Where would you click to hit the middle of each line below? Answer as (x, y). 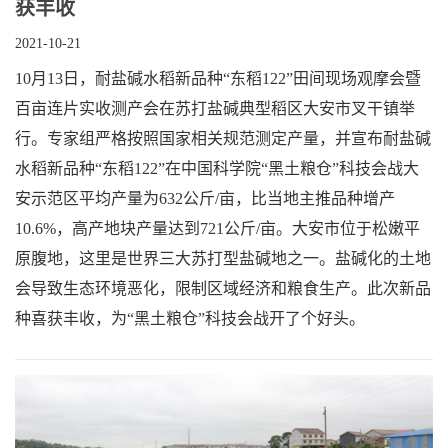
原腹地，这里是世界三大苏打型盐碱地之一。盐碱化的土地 (223, 259)
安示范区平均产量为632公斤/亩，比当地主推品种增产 (205, 199)
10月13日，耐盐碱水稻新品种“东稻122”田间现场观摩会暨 (218, 79)
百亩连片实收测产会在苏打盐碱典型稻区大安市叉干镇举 (215, 109)
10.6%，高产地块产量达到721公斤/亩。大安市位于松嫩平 (217, 229)
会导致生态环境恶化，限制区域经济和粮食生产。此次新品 (223, 289)
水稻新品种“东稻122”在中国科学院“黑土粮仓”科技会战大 (217, 169)
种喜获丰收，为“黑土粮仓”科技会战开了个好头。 (190, 319)
